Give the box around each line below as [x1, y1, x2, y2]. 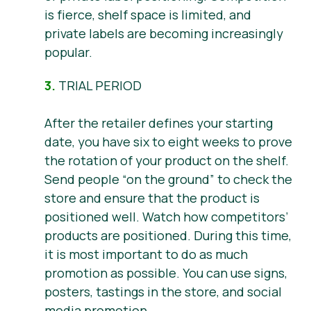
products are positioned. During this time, [44, 227, 292, 244]
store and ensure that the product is [44, 190, 260, 207]
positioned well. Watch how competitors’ [44, 208, 288, 226]
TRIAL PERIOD [56, 77, 142, 94]
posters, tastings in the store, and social [44, 283, 282, 301]
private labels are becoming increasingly [44, 24, 283, 42]
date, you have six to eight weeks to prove [44, 133, 292, 151]
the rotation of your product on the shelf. [44, 152, 289, 169]
